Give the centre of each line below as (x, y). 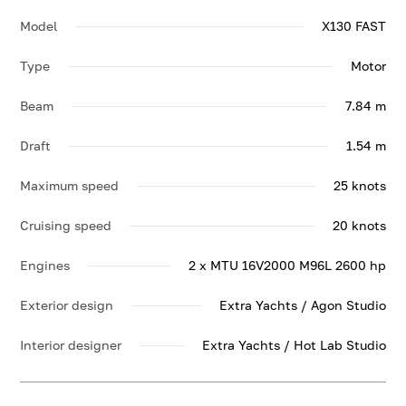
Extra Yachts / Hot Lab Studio (294, 345)
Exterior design (67, 305)
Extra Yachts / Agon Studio (302, 305)
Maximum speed (70, 185)
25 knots (359, 185)
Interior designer (71, 345)
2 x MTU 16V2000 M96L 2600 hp (287, 265)
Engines (45, 265)
